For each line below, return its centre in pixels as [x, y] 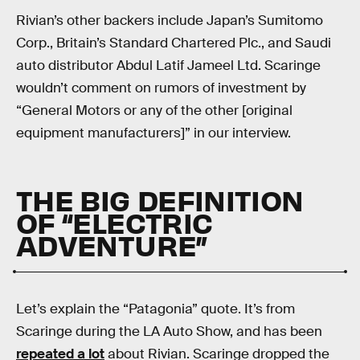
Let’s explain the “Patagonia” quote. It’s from [155, 309]
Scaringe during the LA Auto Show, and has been [169, 331]
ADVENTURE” [112, 244]
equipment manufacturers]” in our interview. [153, 133]
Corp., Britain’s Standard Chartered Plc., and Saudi [174, 43]
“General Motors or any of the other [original [154, 111]
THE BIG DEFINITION [160, 199]
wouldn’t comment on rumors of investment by [161, 88]
